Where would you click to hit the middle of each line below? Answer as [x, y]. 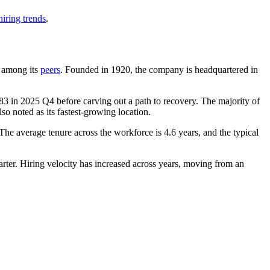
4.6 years [181, 132]
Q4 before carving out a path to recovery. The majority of [150, 101]
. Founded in [86, 69]
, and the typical [228, 132]
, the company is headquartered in [194, 69]
